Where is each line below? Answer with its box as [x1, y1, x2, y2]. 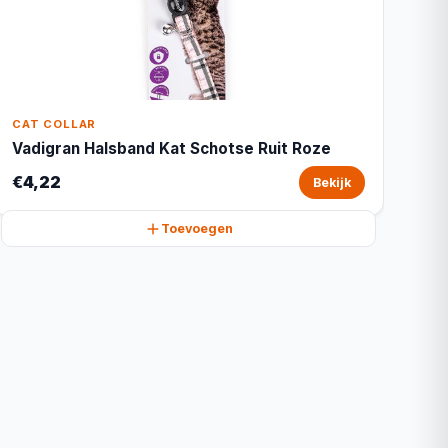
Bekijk [312, 175, 351, 190]
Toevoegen [160, 221, 233, 236]
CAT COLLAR [12, 117, 97, 131]
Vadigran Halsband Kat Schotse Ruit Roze [12, 139, 332, 158]
